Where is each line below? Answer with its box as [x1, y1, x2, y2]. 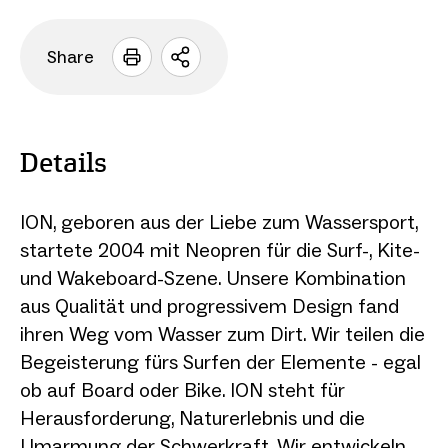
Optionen [179, 75, 274, 100]
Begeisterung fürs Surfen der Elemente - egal [20, 349, 421, 374]
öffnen [179, 97, 244, 122]
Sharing [179, 53, 260, 78]
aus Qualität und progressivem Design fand [20, 293, 399, 318]
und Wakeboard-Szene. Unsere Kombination [20, 265, 406, 290]
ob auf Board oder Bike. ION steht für [20, 377, 345, 402]
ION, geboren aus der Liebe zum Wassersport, [20, 209, 418, 234]
